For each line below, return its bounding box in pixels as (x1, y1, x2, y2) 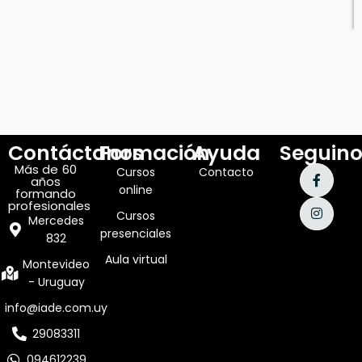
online (119, 182, 153, 198)
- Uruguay (27, 274, 85, 290)
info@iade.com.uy (5, 300, 108, 316)
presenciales (100, 225, 171, 242)
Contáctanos (8, 139, 143, 167)
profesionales (8, 197, 90, 214)
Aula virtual (104, 251, 167, 267)
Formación (99, 139, 210, 167)
